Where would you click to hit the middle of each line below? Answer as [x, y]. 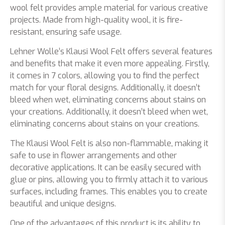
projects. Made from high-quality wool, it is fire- [96, 20]
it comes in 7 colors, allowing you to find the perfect [105, 75]
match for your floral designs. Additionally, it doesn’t [105, 87]
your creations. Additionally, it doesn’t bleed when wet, [109, 111]
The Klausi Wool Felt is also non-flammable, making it [109, 143]
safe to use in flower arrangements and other [93, 155]
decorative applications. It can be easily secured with [105, 167]
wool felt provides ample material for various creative [109, 8]
